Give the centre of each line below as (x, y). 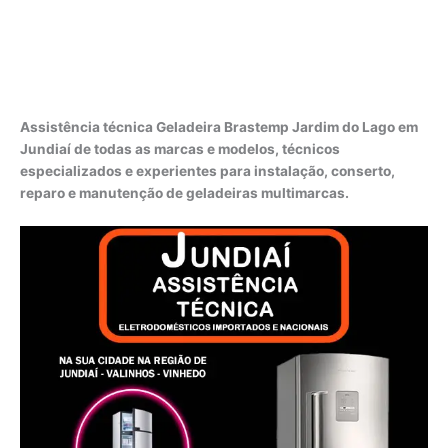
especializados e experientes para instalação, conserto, (207, 170)
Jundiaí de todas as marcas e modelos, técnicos (180, 148)
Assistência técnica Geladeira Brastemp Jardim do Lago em (219, 126)
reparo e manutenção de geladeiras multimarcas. (184, 192)
